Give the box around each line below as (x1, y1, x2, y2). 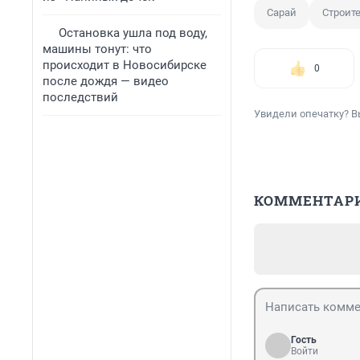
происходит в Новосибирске (43, 58, 207, 72)
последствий (43, 90, 118, 104)
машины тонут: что (43, 42, 152, 56)
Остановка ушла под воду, (59, 26, 207, 40)
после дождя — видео (43, 74, 169, 88)
